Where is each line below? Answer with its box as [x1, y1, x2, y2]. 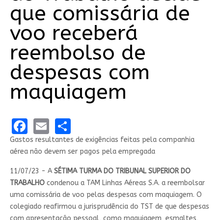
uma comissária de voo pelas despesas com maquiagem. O [9, 190, 202, 199]
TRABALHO [9, 178, 45, 187]
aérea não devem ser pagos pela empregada [9, 147, 155, 156]
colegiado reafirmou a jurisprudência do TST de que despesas [9, 202, 209, 211]
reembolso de [9, 40, 146, 65]
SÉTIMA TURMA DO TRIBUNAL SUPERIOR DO [54, 166, 191, 175]
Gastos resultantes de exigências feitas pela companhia [9, 135, 194, 144]
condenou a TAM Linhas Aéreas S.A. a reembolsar [44, 178, 205, 187]
